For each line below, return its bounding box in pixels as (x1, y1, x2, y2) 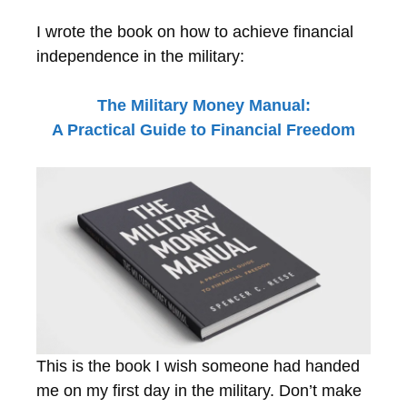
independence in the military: (36, 46, 244, 65)
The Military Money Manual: (96, 95, 311, 114)
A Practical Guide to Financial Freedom (52, 120, 355, 139)
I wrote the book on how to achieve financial (36, 22, 353, 41)
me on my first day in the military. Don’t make (36, 381, 362, 400)
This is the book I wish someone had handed (36, 356, 360, 375)
